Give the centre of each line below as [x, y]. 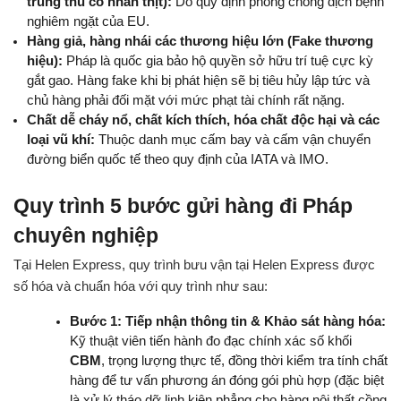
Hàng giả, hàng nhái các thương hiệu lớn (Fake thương [200, 41]
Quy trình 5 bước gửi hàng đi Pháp [183, 205]
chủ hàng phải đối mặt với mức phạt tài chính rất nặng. [186, 100]
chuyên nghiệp [86, 235]
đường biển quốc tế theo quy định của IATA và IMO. [178, 159]
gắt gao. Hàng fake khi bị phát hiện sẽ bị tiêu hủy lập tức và [198, 80]
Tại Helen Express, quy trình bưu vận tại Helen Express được [194, 265]
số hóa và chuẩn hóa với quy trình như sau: [141, 287]
